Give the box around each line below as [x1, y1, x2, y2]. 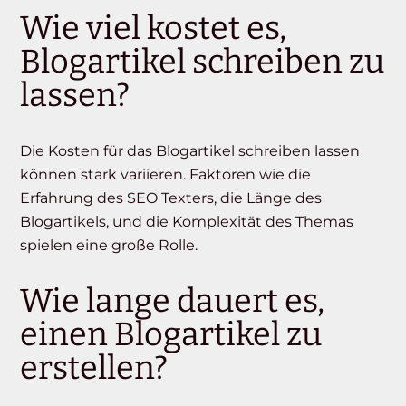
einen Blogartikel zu [20, 314, 323, 355]
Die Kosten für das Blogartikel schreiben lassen [20, 142, 361, 160]
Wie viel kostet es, [20, 8, 287, 49]
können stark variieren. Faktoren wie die [20, 166, 312, 184]
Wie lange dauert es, [20, 281, 325, 322]
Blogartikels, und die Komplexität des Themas [20, 213, 354, 231]
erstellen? [20, 348, 169, 389]
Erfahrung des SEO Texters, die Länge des [20, 189, 323, 208]
